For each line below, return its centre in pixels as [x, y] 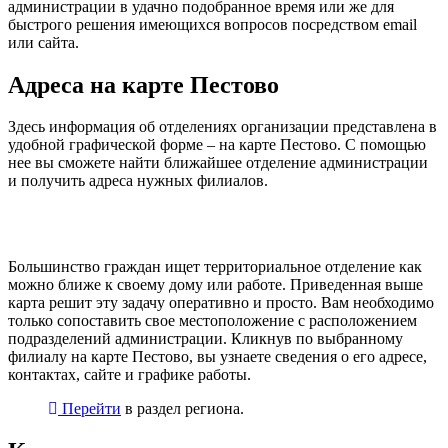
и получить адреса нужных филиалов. [138, 181]
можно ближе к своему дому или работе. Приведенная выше [215, 285]
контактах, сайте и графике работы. [129, 375]
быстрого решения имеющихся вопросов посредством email [212, 24]
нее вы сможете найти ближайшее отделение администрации [218, 163]
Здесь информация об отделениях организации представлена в [222, 127]
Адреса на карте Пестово [143, 84]
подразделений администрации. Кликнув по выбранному [205, 339]
